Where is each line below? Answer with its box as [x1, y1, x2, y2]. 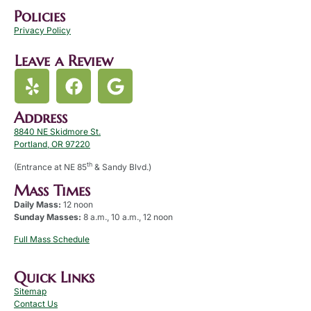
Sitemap [14, 285, 47, 296]
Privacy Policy [14, 24, 71, 35]
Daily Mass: [14, 199, 61, 210]
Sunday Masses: [14, 211, 81, 222]
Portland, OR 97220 [14, 139, 90, 150]
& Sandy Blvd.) [92, 161, 151, 172]
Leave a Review [15, 51, 113, 71]
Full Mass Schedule [14, 234, 90, 245]
